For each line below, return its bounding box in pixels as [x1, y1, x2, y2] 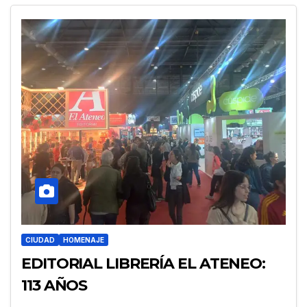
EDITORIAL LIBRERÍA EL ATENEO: [21, 254, 266, 273]
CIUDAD [25, 236, 55, 245]
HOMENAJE [63, 236, 104, 245]
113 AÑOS [21, 276, 88, 295]
